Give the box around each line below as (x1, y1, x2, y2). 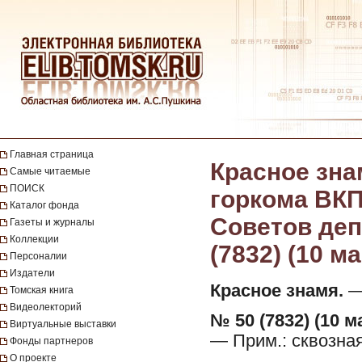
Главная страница (10, 149, 94, 160)
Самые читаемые (10, 166, 90, 177)
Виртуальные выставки (10, 318, 116, 330)
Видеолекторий (10, 301, 82, 313)
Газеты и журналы (10, 217, 95, 228)
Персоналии (10, 250, 67, 262)
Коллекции (10, 234, 59, 245)
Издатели (10, 267, 55, 279)
